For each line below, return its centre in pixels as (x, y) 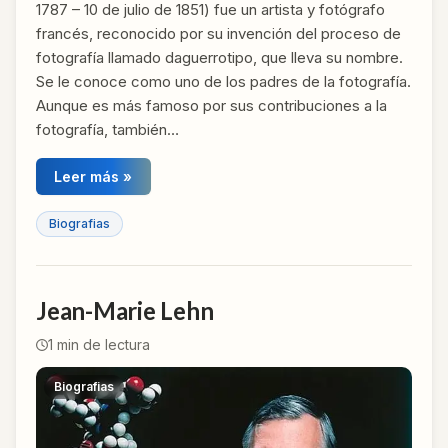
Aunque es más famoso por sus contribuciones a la (211, 105)
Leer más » (93, 176)
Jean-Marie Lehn (125, 311)
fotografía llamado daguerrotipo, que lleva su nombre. (219, 57)
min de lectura (101, 345)
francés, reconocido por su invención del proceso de (218, 33)
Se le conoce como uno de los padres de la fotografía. (223, 81)
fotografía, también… (107, 129)
